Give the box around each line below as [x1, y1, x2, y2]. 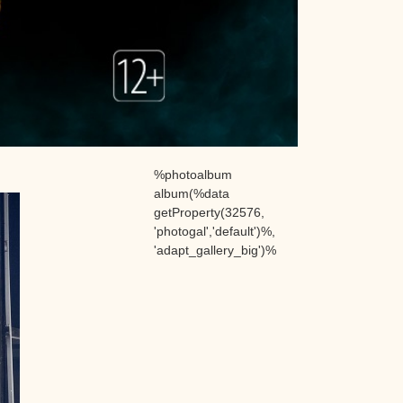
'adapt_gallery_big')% [154, 243, 276, 258]
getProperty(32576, [154, 205, 264, 220]
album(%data [154, 186, 229, 201]
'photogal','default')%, [154, 224, 275, 239]
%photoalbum [154, 167, 232, 183]
